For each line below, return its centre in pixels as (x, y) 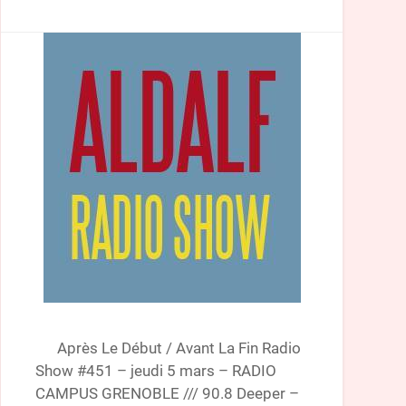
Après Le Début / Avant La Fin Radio (168, 348)
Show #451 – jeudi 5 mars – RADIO (155, 370)
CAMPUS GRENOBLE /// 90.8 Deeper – (167, 393)
